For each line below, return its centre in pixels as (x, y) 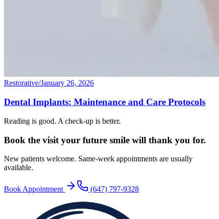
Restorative (21, 83)
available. (19, 168)
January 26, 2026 (67, 83)
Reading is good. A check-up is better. (62, 121)
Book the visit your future (57, 140)
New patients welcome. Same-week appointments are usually (98, 159)
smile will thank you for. (158, 140)
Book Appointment (34, 189)
